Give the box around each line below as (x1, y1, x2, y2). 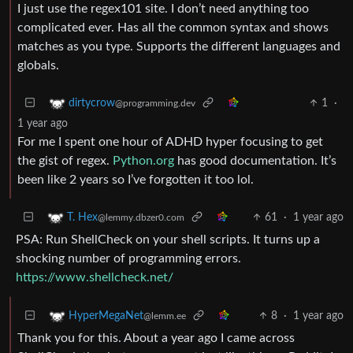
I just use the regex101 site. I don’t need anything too (17, 2, 309, 16)
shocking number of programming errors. (16, 252, 241, 266)
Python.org (113, 154, 174, 168)
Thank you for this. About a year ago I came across (17, 332, 295, 345)
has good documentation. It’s (174, 154, 336, 168)
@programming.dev (115, 98, 195, 109)
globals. (17, 59, 59, 72)
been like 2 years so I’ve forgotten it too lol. (17, 173, 254, 187)
